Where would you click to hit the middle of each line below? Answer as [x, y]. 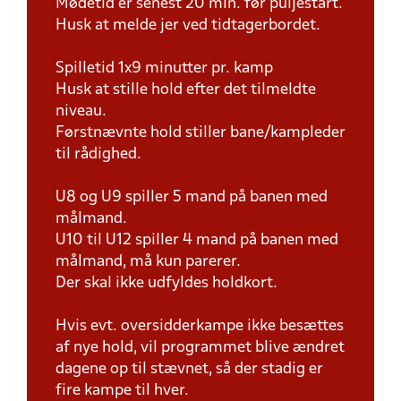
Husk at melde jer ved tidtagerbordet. [188, 26]
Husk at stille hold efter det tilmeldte [186, 90]
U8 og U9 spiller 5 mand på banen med [192, 197]
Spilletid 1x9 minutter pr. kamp [164, 68]
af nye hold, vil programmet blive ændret [200, 348]
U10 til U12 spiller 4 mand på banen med [197, 240]
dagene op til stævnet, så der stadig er [189, 369]
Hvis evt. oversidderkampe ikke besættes [200, 326]
